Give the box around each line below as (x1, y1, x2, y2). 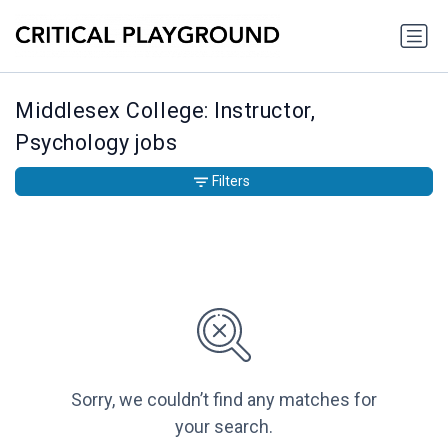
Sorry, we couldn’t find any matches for (71, 389, 377, 411)
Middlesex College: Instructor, (15, 98, 316, 124)
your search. (175, 416, 273, 438)
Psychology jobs (15, 130, 178, 156)
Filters (212, 173, 250, 190)
